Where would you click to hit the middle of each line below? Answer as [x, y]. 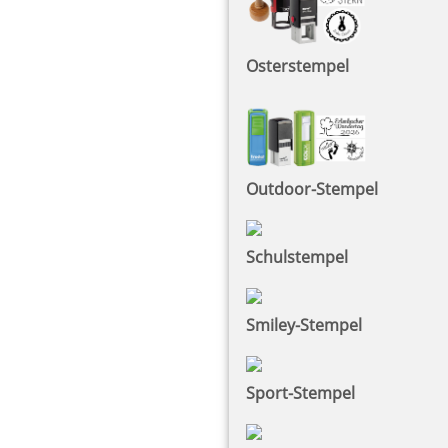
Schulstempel [297, 256]
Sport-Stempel [300, 392]
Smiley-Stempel [304, 324]
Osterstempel [297, 65]
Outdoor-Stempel [312, 188]
